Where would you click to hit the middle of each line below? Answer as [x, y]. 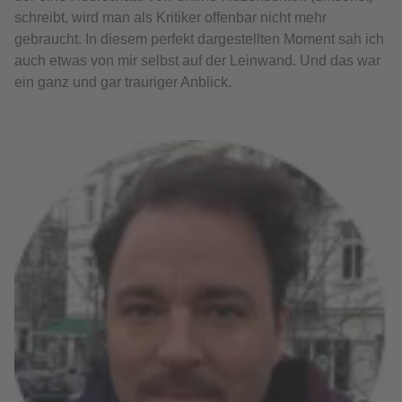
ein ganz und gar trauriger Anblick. [123, 83]
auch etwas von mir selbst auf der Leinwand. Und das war [197, 61]
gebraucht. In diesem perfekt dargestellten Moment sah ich [199, 39]
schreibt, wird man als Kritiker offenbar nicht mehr [170, 18]
